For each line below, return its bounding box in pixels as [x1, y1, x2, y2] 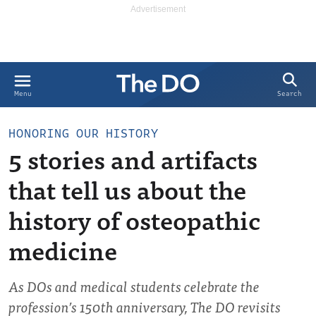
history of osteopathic [8, 198, 260, 240]
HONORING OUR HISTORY [8, 125, 159, 142]
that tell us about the [8, 168, 246, 209]
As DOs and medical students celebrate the [8, 274, 260, 298]
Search [277, 89, 302, 99]
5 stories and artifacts [8, 138, 257, 179]
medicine [8, 229, 117, 270]
